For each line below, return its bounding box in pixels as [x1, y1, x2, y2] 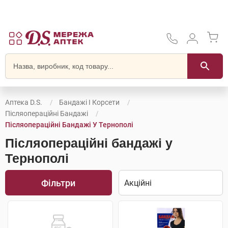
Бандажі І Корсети [59, 98, 120, 106]
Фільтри [41, 177, 76, 188]
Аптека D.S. [5, 98, 42, 106]
